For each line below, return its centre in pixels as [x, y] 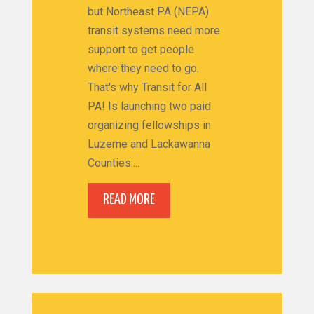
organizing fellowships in [149, 125]
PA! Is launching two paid [149, 106]
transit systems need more [153, 30]
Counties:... [113, 163]
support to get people [141, 49]
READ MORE [129, 200]
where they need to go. [143, 68]
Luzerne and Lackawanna [149, 144]
